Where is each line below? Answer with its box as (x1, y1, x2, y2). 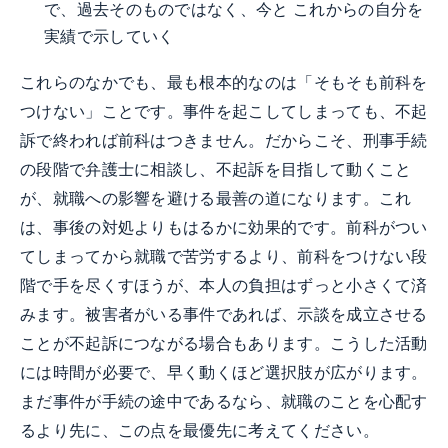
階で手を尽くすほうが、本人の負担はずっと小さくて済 (20, 276, 428, 296)
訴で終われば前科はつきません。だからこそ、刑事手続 (20, 131, 428, 151)
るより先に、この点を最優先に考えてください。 (20, 421, 379, 441)
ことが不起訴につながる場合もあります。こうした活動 (20, 334, 428, 354)
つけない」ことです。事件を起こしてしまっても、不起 (20, 102, 428, 122)
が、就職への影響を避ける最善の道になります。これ (20, 189, 412, 209)
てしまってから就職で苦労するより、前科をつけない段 (20, 247, 428, 267)
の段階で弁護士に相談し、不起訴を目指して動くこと (20, 160, 412, 180)
